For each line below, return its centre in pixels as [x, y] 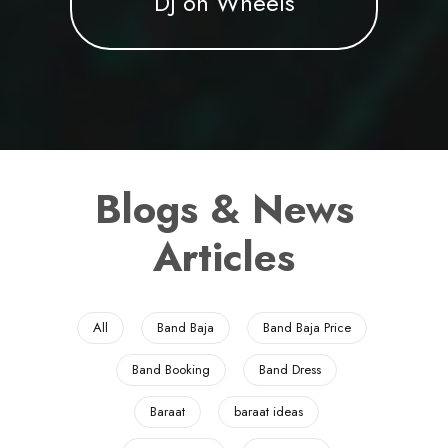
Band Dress [289, 369]
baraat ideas [268, 411]
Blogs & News [224, 208]
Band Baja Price [307, 327]
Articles [224, 256]
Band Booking [170, 369]
